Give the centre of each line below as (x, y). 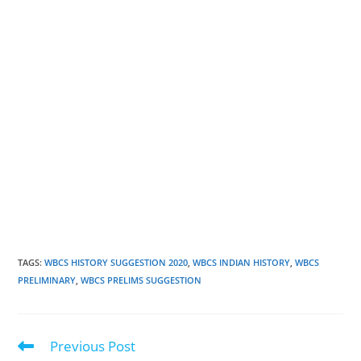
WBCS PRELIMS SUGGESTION (141, 280)
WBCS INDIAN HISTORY (242, 262)
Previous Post (93, 346)
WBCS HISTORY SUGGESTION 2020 (116, 262)
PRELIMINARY (47, 280)
